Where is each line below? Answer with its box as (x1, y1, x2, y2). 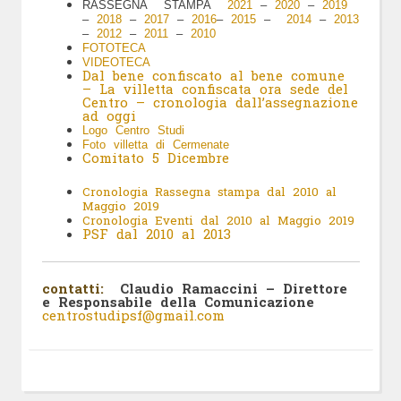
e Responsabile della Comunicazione (41, 293, 314, 311)
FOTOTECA (81, 40, 146, 55)
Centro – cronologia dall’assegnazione (81, 92, 358, 111)
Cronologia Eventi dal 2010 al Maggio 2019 (81, 212, 354, 228)
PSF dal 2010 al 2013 (81, 225, 231, 243)
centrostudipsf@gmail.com (41, 306, 225, 324)
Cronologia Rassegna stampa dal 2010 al (81, 183, 337, 200)
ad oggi (81, 106, 136, 124)
